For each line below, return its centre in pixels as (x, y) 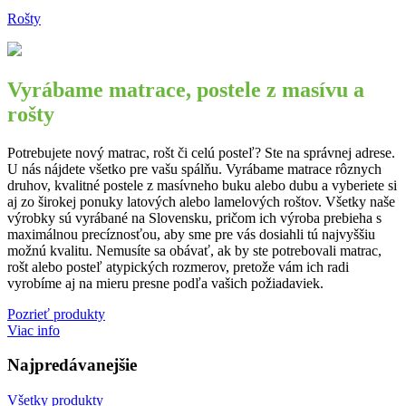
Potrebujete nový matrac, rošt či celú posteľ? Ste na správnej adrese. (201, 152)
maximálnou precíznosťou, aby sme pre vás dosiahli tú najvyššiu (191, 234)
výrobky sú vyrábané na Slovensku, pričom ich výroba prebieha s (194, 217)
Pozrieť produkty (56, 314)
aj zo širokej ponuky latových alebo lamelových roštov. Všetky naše (201, 201)
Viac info (34, 330)
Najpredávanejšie (72, 365)
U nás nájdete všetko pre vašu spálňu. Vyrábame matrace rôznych (194, 169)
